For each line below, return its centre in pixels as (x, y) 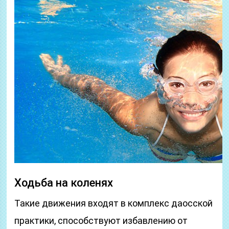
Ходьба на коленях (64, 183)
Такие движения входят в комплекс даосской (114, 203)
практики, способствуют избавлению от (101, 221)
